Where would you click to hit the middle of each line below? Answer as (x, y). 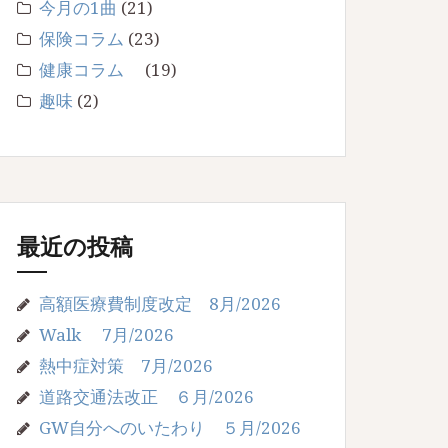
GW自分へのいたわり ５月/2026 (170, 427)
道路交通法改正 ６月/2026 (146, 396)
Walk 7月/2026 (106, 334)
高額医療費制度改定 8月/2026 (160, 303)
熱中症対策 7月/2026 (126, 365)
